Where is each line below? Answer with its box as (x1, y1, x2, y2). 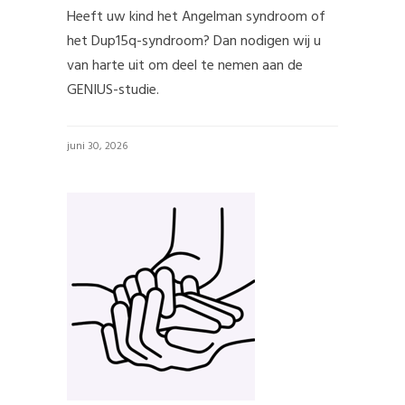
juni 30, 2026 (67, 137, 127, 155)
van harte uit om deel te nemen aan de (67, 53, 303, 78)
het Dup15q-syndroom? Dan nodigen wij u (67, 29, 321, 53)
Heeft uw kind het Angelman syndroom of (67, 5, 325, 29)
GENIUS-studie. (67, 78, 159, 102)
